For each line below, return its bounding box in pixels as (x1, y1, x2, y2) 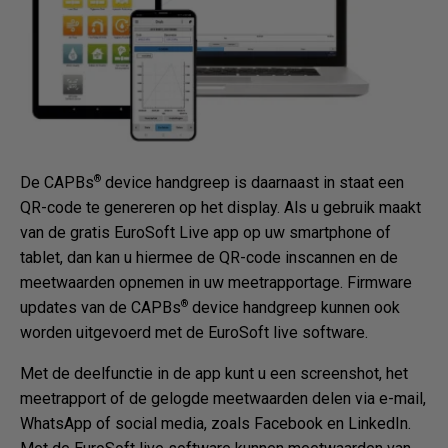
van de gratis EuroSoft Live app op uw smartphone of (20, 222, 391, 242)
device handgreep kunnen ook (188, 297, 400, 317)
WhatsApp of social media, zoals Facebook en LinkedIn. (20, 413, 411, 433)
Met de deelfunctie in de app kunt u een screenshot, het (20, 363, 408, 383)
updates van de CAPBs (20, 297, 181, 317)
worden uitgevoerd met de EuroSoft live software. (20, 322, 368, 342)
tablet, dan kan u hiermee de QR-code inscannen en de (20, 247, 398, 267)
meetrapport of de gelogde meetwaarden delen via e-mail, (20, 388, 426, 408)
